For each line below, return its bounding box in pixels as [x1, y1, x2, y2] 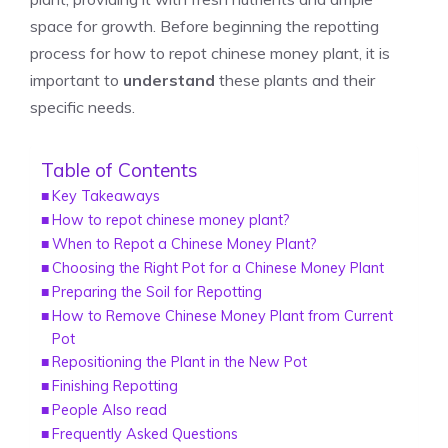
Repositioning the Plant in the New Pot [51, 352, 307, 371]
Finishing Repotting [51, 376, 178, 395]
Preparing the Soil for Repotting [51, 282, 262, 301]
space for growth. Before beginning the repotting [30, 16, 379, 36]
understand [123, 70, 215, 90]
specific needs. [30, 97, 135, 117]
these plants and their [215, 70, 375, 90]
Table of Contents [41, 158, 198, 183]
